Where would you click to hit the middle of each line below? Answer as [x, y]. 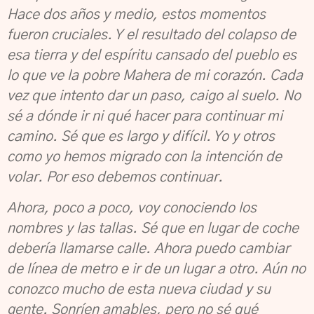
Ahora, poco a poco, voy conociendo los [132, 208]
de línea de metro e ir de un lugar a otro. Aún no [156, 269]
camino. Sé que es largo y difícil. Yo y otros [141, 137]
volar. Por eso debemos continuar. [115, 177]
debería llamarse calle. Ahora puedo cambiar [148, 249]
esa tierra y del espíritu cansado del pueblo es [152, 55]
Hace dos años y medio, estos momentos [136, 15]
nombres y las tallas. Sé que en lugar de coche [153, 228]
